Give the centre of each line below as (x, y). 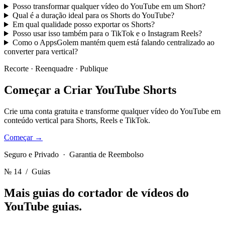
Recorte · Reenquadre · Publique (56, 69)
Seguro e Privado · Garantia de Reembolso (74, 154)
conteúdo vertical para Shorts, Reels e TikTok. (77, 120)
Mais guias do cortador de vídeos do (96, 193)
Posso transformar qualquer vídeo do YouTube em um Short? (109, 7)
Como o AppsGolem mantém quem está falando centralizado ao (113, 43)
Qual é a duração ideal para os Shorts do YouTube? (93, 16)
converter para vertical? (41, 52)
